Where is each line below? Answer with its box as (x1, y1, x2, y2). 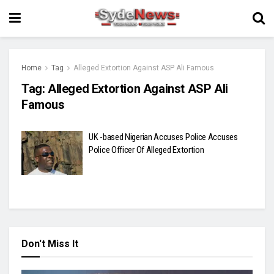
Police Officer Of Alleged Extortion (89, 144, 204, 155)
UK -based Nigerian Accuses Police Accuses (89, 131, 238, 143)
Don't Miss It (21, 237, 78, 250)
